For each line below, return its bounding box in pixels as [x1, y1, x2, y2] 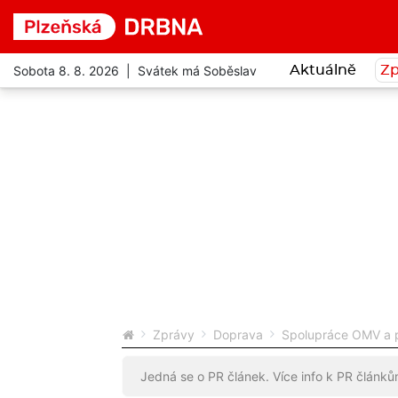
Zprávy [153, 327, 195, 342]
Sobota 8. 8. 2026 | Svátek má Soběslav [13, 62, 257, 78]
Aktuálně [289, 63, 356, 77]
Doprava [213, 327, 263, 342]
